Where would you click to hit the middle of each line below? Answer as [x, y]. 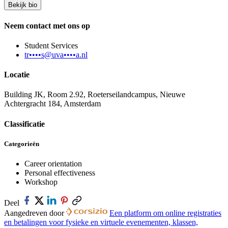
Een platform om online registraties [165, 213]
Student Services [51, 45]
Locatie [17, 75]
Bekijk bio [23, 5]
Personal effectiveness [60, 173]
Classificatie [24, 124]
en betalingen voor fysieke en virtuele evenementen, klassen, [101, 222]
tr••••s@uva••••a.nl [56, 54]
